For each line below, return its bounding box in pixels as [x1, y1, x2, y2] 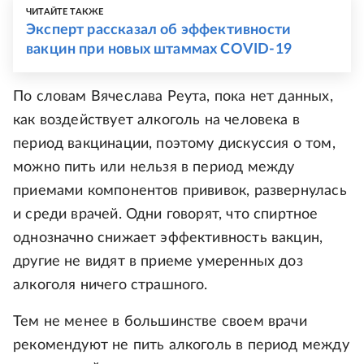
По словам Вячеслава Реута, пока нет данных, [13, 89, 333, 104]
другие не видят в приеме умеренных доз [13, 254, 303, 269]
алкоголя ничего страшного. [13, 278, 208, 292]
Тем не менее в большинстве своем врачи [13, 314, 307, 329]
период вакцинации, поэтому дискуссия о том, [13, 136, 336, 151]
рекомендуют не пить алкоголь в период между [13, 338, 349, 353]
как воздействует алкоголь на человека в [13, 113, 301, 128]
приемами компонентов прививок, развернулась [13, 184, 347, 198]
